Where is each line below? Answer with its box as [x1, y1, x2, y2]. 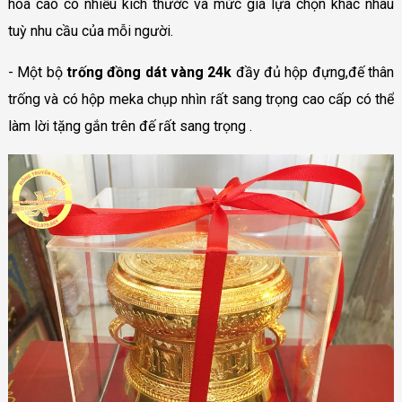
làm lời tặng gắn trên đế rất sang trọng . [7, 117, 252, 135]
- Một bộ [7, 63, 66, 81]
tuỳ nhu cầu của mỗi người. [7, 22, 173, 39]
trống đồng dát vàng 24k [66, 63, 236, 81]
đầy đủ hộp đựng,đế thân [235, 63, 395, 81]
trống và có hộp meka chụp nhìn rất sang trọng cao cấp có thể [7, 90, 395, 108]
